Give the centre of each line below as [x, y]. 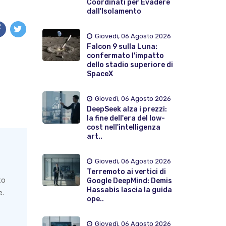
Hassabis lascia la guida [129, 190]
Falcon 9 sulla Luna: [122, 46]
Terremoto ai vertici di [126, 172]
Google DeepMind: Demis [129, 181]
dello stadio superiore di [130, 65]
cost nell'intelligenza [123, 127]
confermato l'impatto [125, 55]
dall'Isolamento [114, 11]
